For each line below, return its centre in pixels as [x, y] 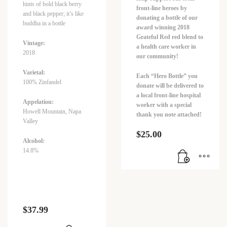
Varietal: [34, 72]
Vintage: [34, 43]
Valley [30, 121]
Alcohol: [34, 141]
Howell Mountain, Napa [52, 111]
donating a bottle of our [167, 17]
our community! [157, 56]
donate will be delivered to [170, 85]
